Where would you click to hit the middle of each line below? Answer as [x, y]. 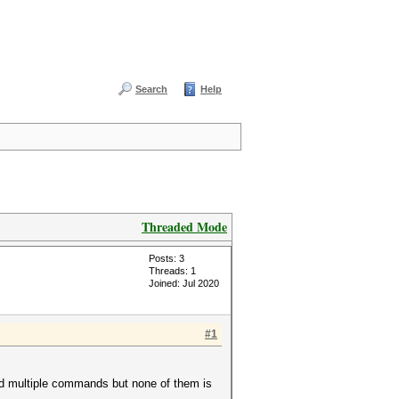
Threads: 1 [172, 271]
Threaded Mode [184, 227]
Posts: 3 [167, 258]
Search [151, 89]
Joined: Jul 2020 [184, 283]
